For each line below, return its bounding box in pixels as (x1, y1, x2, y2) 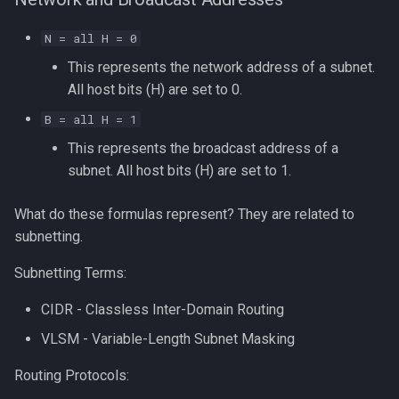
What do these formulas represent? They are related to (14, 206, 354, 223)
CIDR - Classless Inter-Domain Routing (41, 301, 284, 318)
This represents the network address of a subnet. (68, 59, 375, 76)
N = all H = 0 (45, 30, 137, 46)
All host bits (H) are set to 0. (68, 81, 242, 98)
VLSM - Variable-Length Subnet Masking (41, 330, 295, 347)
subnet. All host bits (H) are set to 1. (68, 162, 291, 179)
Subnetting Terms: (14, 265, 126, 281)
